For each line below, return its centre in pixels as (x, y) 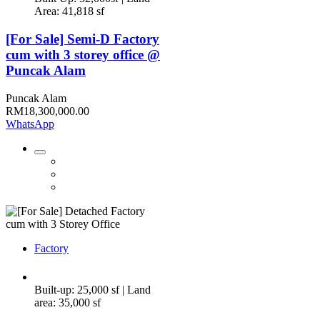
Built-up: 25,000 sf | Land (92, 289)
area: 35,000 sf (67, 302)
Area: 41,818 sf (69, 11)
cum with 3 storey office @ (83, 54)
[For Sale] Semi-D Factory (82, 39)
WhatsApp (30, 124)
